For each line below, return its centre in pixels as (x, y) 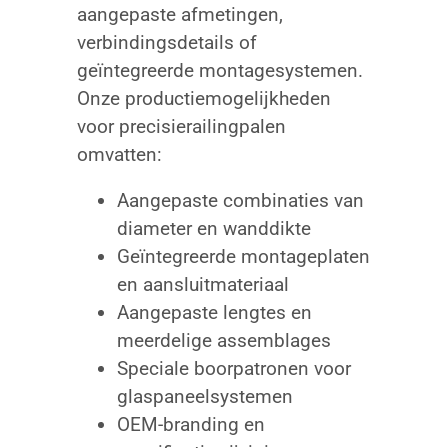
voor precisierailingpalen (181, 127)
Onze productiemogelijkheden (203, 99)
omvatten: (119, 155)
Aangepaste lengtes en (214, 313)
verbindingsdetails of (166, 43)
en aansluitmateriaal (202, 285)
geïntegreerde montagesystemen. (219, 71)
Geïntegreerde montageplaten (243, 257)
